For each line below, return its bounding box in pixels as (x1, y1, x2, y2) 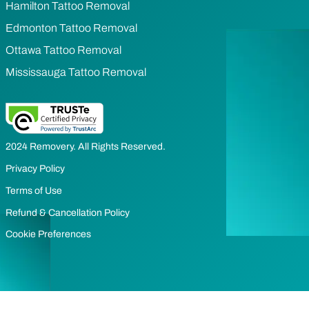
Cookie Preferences (6, 229, 91, 240)
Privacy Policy (6, 163, 65, 175)
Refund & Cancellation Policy (6, 208, 130, 219)
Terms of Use (6, 186, 62, 197)
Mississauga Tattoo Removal (6, 66, 146, 79)
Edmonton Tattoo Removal (6, 22, 137, 34)
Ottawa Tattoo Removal (6, 44, 121, 57)
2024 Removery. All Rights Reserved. (6, 141, 166, 152)
